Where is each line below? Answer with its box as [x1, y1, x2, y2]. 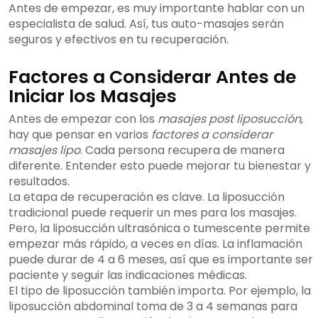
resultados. [9, 173, 70, 190]
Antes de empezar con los [9, 111, 158, 128]
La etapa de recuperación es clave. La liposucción [9, 189, 285, 206]
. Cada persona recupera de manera [80, 142, 285, 159]
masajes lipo [9, 142, 80, 159]
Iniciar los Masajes [9, 84, 177, 109]
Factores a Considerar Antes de [9, 65, 296, 90]
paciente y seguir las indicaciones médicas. [9, 267, 247, 284]
